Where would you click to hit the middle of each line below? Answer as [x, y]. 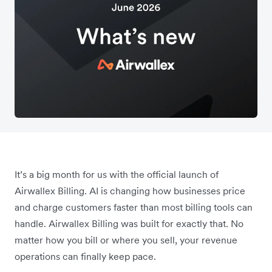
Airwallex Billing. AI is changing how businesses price [130, 190]
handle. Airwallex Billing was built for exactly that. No [129, 223]
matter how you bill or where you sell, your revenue [126, 240]
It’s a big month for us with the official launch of [117, 174]
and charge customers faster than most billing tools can [134, 207]
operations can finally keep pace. [85, 256]
